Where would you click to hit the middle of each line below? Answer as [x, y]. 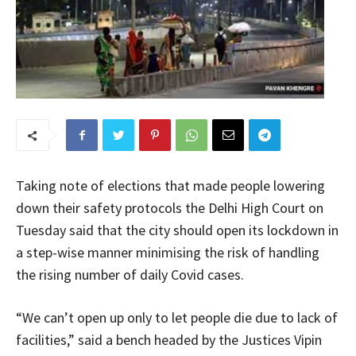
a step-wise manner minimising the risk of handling [168, 252]
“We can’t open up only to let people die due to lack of [177, 317]
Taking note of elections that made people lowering [170, 185]
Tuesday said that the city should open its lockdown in [177, 230]
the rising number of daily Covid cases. [130, 274]
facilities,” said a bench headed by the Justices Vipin [169, 339]
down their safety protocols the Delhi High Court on [170, 207]
